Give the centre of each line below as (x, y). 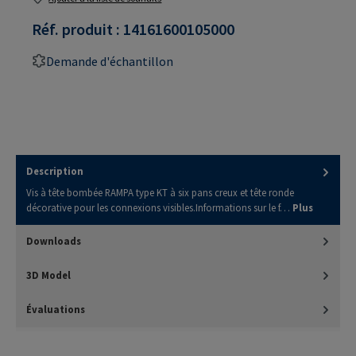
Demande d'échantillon (109, 61)
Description (55, 171)
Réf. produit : (77, 29)
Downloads (54, 240)
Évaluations (56, 309)
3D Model (48, 275)
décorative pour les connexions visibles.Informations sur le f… (159, 207)
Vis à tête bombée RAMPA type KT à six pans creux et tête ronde (160, 192)
